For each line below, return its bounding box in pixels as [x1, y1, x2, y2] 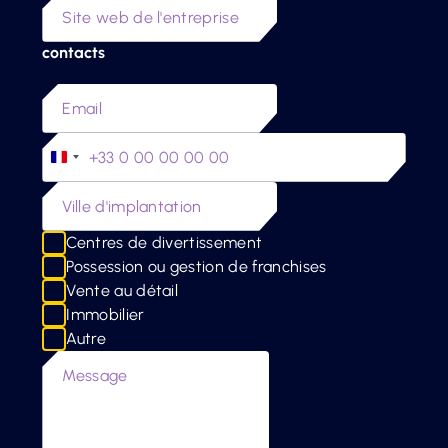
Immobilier [66, 305, 145, 325]
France [59, 151, 108, 171]
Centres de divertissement [66, 233, 263, 253]
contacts [42, 42, 106, 62]
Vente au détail [66, 281, 179, 301]
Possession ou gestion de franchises [66, 257, 327, 277]
